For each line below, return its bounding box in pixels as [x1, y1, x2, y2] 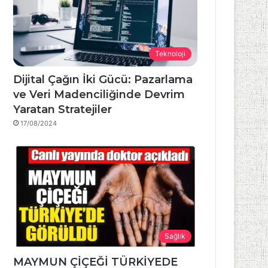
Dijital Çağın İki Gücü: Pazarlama [13, 73, 193, 87]
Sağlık [165, 231, 185, 240]
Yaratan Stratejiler [13, 103, 112, 117]
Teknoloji [155, 49, 185, 59]
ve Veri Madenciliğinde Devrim [13, 88, 185, 102]
